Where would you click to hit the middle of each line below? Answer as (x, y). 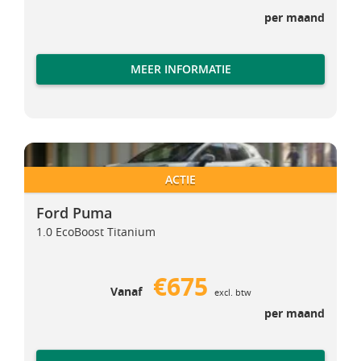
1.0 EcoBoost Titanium (96, 232)
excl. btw (232, 292)
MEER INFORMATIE (180, 68)
